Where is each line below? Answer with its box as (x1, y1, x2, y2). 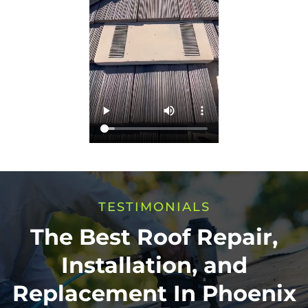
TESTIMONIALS (98, 199, 210, 214)
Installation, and (60, 251, 247, 278)
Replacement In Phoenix (12, 279, 296, 307)
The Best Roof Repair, (30, 223, 278, 250)
